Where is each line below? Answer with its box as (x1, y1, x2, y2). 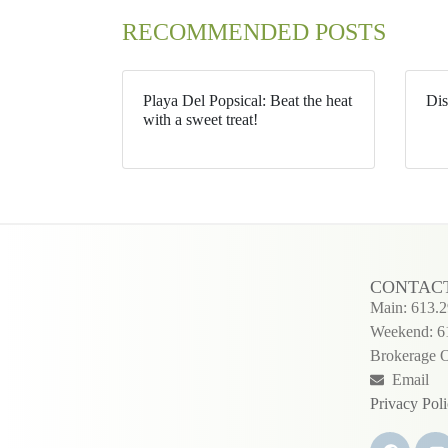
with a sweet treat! (143, 110, 258, 128)
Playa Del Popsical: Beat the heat (143, 91, 352, 109)
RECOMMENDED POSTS (122, 18, 386, 45)
